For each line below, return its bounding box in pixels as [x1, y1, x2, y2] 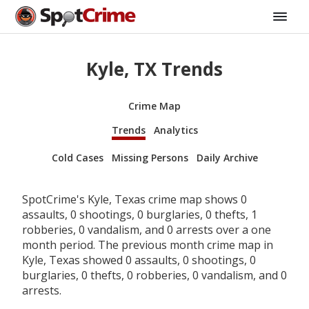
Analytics [153, 123, 198, 137]
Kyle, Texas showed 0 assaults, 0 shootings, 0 [22, 252, 256, 268]
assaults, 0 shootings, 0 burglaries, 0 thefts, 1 [22, 206, 257, 222]
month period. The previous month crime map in [22, 237, 273, 252]
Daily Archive [196, 150, 258, 164]
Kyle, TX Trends [86, 57, 223, 82]
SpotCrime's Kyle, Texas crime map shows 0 [22, 191, 247, 207]
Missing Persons [111, 150, 188, 164]
